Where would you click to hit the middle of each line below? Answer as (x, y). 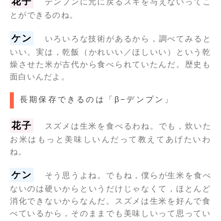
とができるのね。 (44, 15)
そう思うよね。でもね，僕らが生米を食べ (128, 175)
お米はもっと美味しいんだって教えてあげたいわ (110, 139)
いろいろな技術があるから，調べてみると (128, 38)
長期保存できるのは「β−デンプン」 (97, 99)
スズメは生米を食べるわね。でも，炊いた (128, 126)
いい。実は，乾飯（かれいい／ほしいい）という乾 (110, 52)
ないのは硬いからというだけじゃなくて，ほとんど (110, 188)
